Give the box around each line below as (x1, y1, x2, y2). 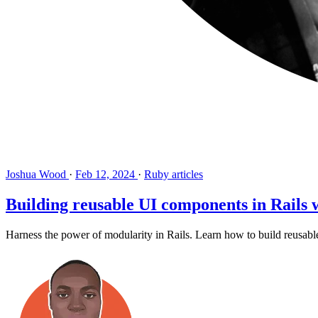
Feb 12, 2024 (75, 168, 135, 181)
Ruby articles (144, 168, 203, 181)
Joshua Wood (6, 168, 69, 181)
